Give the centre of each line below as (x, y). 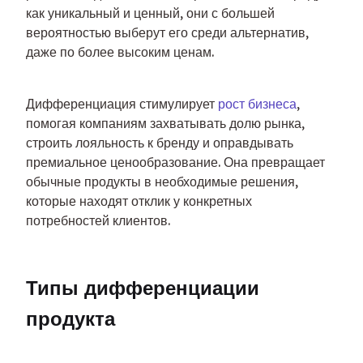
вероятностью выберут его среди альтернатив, (167, 32)
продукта (70, 318)
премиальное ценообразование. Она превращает (175, 162)
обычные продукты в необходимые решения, (162, 181)
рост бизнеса (257, 104)
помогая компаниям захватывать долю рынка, (165, 123)
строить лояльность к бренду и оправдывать (160, 143)
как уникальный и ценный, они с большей (150, 13)
